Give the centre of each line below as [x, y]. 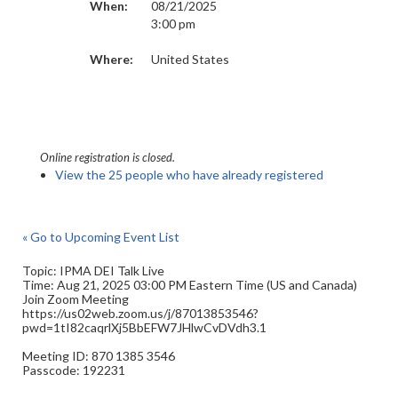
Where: [111, 59]
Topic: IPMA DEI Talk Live [93, 271]
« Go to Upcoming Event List [101, 237]
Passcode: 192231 [74, 370]
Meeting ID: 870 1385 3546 [99, 356]
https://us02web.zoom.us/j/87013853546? [140, 313]
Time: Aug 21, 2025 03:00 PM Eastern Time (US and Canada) [190, 285]
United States [190, 59]
